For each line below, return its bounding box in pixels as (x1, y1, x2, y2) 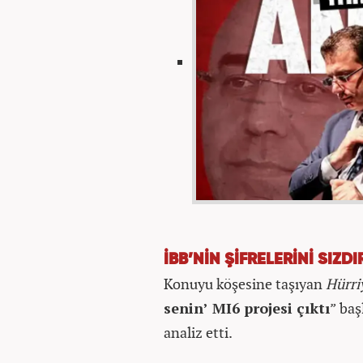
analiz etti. (164, 322, 233, 342)
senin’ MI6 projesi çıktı (164, 298, 330, 318)
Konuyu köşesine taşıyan (164, 274, 326, 293)
